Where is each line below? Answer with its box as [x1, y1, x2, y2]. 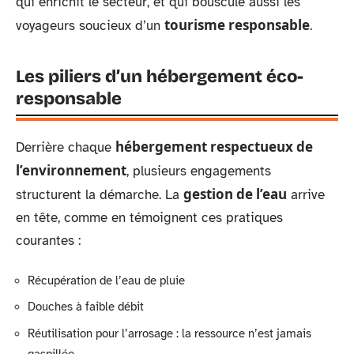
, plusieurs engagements [126, 163, 271, 179]
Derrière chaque [16, 139, 115, 156]
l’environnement [16, 161, 126, 179]
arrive [287, 186, 325, 203]
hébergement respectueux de [115, 137, 313, 156]
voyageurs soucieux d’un [16, 17, 164, 34]
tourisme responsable [164, 16, 310, 34]
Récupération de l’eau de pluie [28, 273, 185, 288]
